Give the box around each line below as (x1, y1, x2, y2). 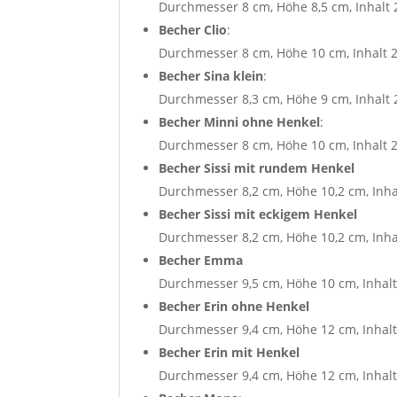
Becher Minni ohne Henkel (159, 113, 321, 130)
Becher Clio (159, 20, 228, 38)
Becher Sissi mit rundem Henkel (159, 159, 355, 176)
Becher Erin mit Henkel (159, 343, 300, 361)
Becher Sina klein (159, 66, 264, 84)
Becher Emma (159, 251, 244, 269)
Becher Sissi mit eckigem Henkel (159, 205, 358, 222)
